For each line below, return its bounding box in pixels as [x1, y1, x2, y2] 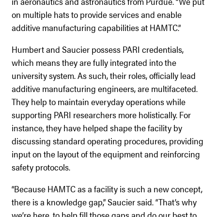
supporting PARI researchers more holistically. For [12, 108, 191, 121]
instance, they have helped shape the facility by [12, 121, 182, 134]
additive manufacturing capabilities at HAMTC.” [12, 21, 181, 33]
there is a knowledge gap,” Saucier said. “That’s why [12, 195, 197, 208]
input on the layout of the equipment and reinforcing [12, 147, 200, 160]
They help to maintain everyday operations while [12, 95, 186, 108]
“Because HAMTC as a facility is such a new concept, [12, 182, 202, 195]
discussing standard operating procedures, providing [12, 134, 203, 147]
